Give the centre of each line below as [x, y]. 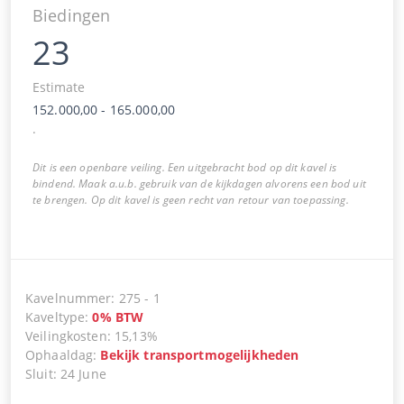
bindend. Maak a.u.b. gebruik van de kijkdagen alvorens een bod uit [199, 183]
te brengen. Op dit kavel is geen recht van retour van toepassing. [191, 199]
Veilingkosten [66, 335]
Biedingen [72, 15]
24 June [83, 373]
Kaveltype [55, 317]
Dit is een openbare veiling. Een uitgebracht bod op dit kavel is [185, 167]
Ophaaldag [60, 354]
